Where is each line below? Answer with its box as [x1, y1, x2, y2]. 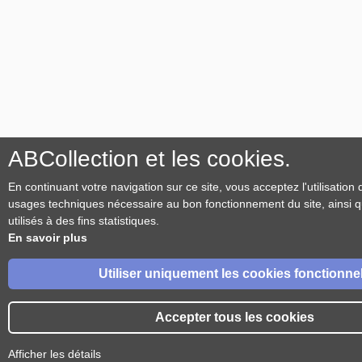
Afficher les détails [8, 347, 101, 360]
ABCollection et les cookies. [8, 146, 291, 171]
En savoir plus [8, 231, 87, 244]
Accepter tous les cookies [155, 310, 314, 324]
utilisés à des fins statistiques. [8, 214, 159, 227]
